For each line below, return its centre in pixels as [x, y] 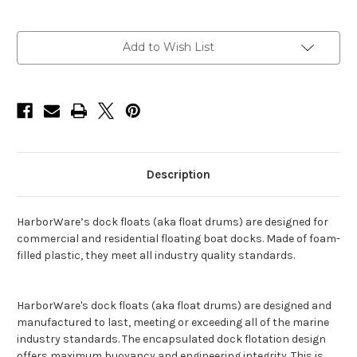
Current [37, 38]
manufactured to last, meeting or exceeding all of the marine [173, 322]
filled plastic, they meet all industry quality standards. [156, 255]
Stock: [33, 53]
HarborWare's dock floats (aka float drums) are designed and [174, 305]
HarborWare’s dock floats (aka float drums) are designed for [173, 222]
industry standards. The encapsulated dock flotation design [171, 339]
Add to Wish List [168, 47]
